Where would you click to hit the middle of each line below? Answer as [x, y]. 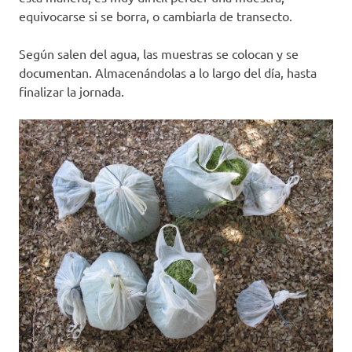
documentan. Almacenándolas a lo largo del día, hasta [168, 73]
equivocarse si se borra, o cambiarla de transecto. [156, 16]
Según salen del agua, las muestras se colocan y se [159, 54]
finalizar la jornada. [71, 92]
